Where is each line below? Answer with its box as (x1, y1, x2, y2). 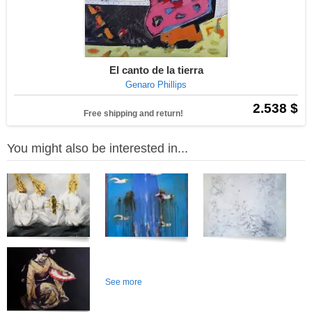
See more (105, 277, 142, 287)
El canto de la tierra (109, 64, 203, 76)
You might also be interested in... (7, 141, 188, 155)
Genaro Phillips (125, 79, 187, 90)
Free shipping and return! (84, 109, 183, 118)
